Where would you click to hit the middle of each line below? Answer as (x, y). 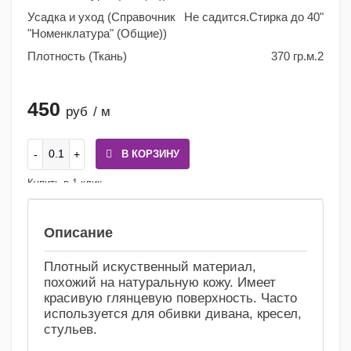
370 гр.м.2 (297, 56)
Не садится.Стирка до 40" (254, 17)
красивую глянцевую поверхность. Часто (170, 299)
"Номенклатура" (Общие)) (97, 34)
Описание (78, 233)
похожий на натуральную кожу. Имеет (160, 283)
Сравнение (77, 216)
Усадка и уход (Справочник (101, 17)
